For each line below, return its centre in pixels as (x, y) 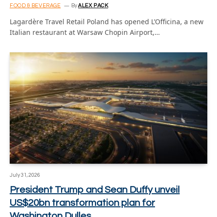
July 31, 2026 (25, 175)
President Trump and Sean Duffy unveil (95, 190)
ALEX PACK (93, 6)
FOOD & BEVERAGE (35, 6)
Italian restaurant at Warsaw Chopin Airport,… (85, 32)
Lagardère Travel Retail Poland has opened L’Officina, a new (107, 22)
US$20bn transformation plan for (82, 203)
